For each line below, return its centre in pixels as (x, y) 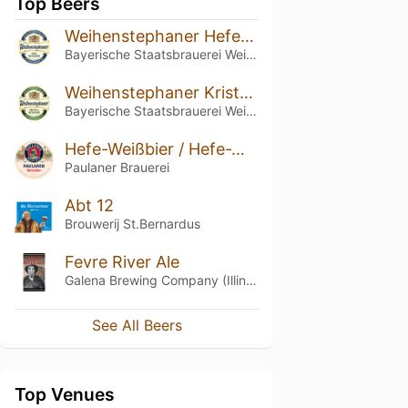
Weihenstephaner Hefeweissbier (247, 36)
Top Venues (65, 395)
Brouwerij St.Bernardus (132, 223)
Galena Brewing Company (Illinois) (251, 280)
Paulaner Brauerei (117, 167)
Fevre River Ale (122, 261)
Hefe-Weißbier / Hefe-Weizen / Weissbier (238, 148)
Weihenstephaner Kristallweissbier (246, 92)
